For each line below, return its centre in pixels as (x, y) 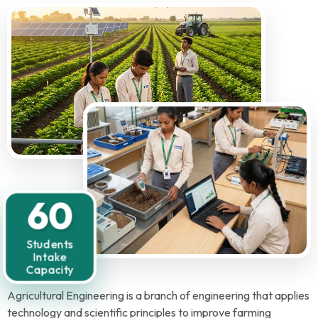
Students (50, 244)
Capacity (50, 270)
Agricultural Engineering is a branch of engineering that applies (158, 296)
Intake (50, 257)
